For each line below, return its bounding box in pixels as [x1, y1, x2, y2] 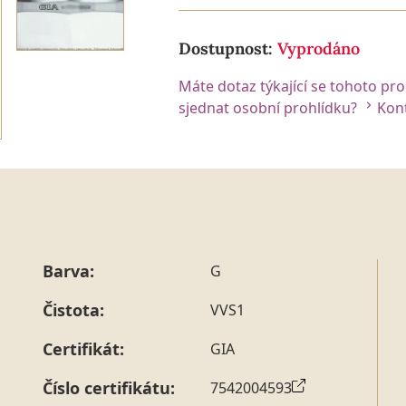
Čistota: [43, 298, 104, 321]
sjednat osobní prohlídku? [179, 97, 361, 118]
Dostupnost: [179, 37, 277, 59]
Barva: [43, 259, 94, 282]
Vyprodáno [277, 37, 360, 59]
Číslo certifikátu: [43, 376, 175, 399]
